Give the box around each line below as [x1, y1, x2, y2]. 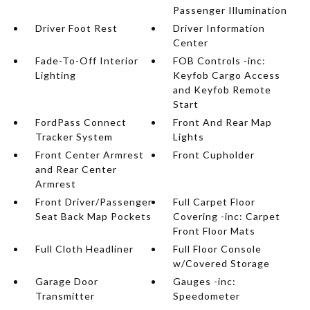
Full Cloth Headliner [35, 243, 134, 255]
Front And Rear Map [173, 116, 273, 128]
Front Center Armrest [35, 149, 144, 161]
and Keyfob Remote [173, 84, 272, 95]
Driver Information [173, 22, 266, 34]
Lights [173, 131, 205, 143]
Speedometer [173, 290, 241, 302]
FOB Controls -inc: [173, 55, 266, 66]
